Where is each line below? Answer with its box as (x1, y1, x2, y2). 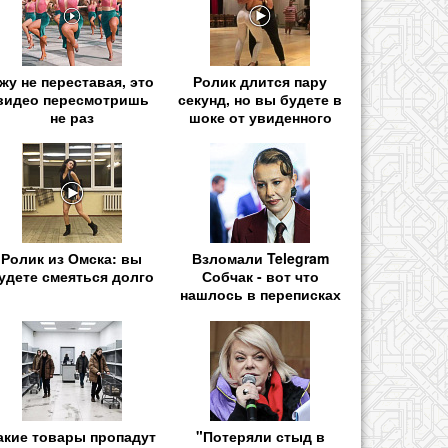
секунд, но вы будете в (178, 89, 343, 110)
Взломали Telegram (191, 248, 329, 269)
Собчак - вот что (201, 266, 319, 287)
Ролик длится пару (193, 71, 328, 92)
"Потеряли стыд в (195, 425, 325, 446)
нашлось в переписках (179, 284, 341, 305)
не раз (49, 107, 94, 128)
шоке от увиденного (188, 107, 332, 128)
